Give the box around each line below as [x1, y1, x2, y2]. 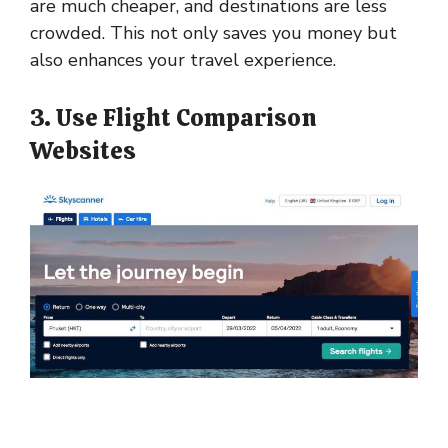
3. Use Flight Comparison [30, 102, 317, 133]
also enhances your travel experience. [30, 48, 336, 72]
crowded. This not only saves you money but [30, 21, 397, 45]
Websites [30, 135, 136, 166]
